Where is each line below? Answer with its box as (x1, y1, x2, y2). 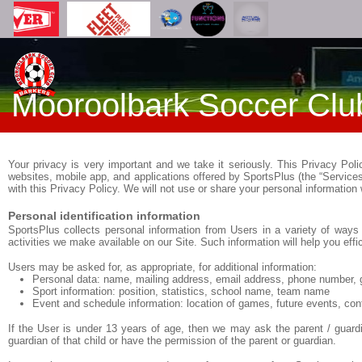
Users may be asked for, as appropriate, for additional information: (8, 261, 317, 273)
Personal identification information (8, 209, 200, 222)
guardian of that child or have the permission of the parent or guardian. (8, 335, 336, 347)
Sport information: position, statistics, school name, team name (32, 285, 330, 297)
